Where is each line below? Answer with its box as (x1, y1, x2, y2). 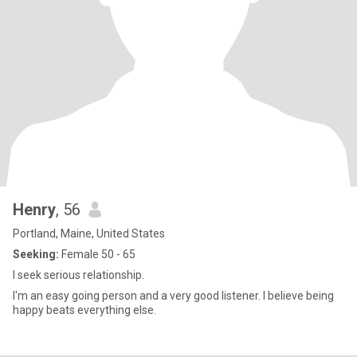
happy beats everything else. (13, 304, 156, 316)
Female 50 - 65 (59, 248, 135, 261)
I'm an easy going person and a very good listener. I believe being (13, 289, 334, 302)
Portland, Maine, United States (13, 227, 165, 240)
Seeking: (13, 248, 59, 261)
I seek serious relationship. (13, 269, 144, 281)
